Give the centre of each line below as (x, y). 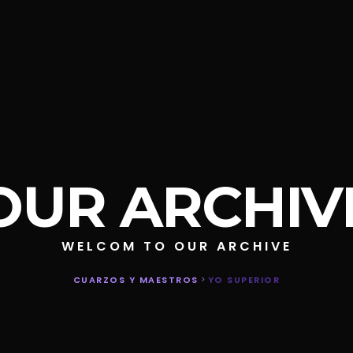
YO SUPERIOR (244, 280)
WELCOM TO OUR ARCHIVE (176, 247)
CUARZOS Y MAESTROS (136, 280)
